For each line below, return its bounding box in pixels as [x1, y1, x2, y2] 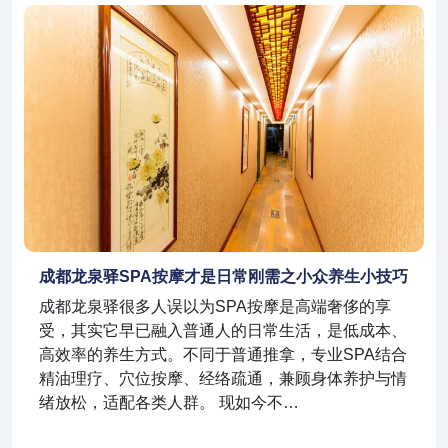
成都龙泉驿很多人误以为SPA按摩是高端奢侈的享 [39, 297, 391, 315]
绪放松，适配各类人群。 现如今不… [39, 393, 299, 411]
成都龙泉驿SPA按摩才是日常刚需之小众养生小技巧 [39, 267, 408, 285]
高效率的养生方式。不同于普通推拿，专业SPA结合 [39, 345, 407, 363]
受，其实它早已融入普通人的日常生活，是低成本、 [39, 321, 407, 339]
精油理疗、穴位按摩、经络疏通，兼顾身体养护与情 [39, 369, 407, 387]
